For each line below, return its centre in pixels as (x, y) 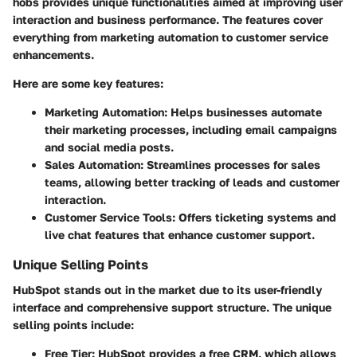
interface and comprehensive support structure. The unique (172, 308)
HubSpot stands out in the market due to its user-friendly (167, 290)
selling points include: (73, 325)
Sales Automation (92, 165)
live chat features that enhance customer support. (180, 235)
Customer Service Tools (108, 218)
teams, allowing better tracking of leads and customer (192, 182)
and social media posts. (109, 147)
